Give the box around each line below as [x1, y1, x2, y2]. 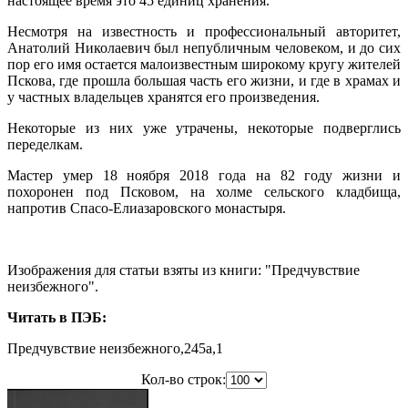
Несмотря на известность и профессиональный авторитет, [7, 24, 401, 40]
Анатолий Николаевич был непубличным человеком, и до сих [7, 40, 401, 56]
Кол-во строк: [141, 372, 226, 388]
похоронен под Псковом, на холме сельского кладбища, [7, 184, 401, 200]
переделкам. [7, 137, 83, 153]
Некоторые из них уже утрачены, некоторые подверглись [7, 120, 401, 137]
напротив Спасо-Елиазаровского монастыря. [7, 200, 286, 217]
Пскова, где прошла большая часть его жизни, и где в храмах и [7, 73, 401, 89]
